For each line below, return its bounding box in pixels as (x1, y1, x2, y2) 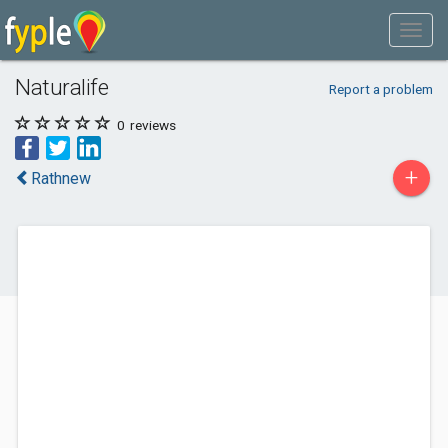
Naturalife (15, 74, 109, 100)
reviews (127, 117, 176, 133)
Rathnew (31, 169, 91, 188)
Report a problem (328, 81, 433, 97)
